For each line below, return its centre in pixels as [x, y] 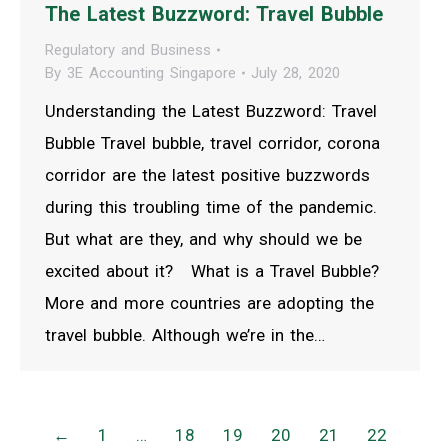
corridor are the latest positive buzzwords [207, 174]
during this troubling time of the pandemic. [211, 206]
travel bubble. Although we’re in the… [185, 334]
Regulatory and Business [128, 49]
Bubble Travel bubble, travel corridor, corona [212, 142]
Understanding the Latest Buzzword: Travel [211, 110]
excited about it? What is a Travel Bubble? [212, 270]
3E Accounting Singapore [151, 72]
